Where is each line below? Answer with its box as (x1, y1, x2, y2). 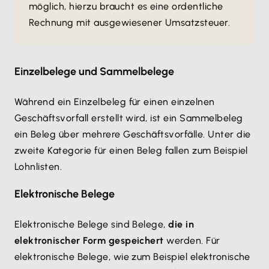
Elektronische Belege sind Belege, (14, 219, 169, 230)
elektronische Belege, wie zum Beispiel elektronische (14, 251, 250, 262)
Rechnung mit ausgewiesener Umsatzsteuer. (29, 17, 231, 28)
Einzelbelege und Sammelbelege (14, 65, 174, 78)
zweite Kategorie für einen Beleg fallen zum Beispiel (14, 145, 248, 156)
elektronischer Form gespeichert (14, 235, 164, 246)
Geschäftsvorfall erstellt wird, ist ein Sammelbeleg (14, 112, 243, 124)
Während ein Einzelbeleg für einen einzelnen (14, 96, 215, 107)
